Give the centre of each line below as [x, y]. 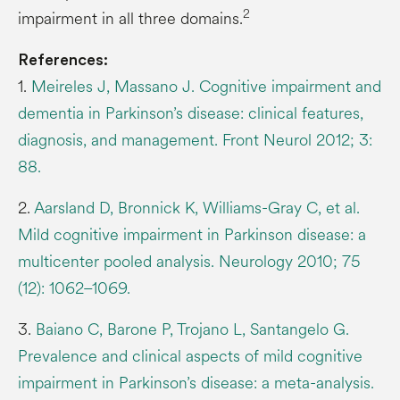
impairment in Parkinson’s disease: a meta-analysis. [196, 383]
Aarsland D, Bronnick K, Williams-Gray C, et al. [195, 208]
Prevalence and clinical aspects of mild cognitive [190, 356]
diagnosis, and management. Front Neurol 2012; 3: [195, 140]
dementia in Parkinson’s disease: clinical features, [191, 113]
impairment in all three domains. [130, 18]
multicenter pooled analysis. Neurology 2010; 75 [189, 261]
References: [63, 59]
